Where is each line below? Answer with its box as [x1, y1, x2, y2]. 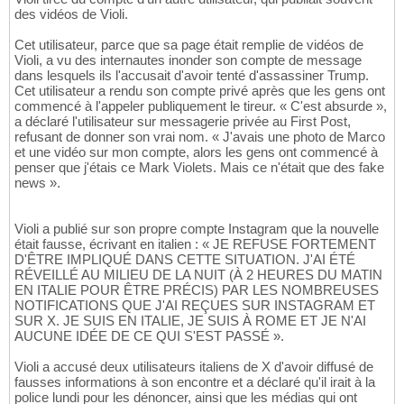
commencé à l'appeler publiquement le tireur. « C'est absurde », [14, 98, 387, 115]
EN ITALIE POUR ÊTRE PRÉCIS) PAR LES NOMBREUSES [14, 282, 379, 298]
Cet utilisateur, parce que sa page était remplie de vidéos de [14, 37, 363, 53]
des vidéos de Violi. [14, 6, 128, 23]
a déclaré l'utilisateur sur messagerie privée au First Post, [14, 114, 351, 130]
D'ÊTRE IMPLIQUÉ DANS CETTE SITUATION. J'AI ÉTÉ [14, 252, 355, 268]
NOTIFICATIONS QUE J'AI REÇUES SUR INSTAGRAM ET [14, 298, 375, 314]
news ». [14, 175, 60, 191]
